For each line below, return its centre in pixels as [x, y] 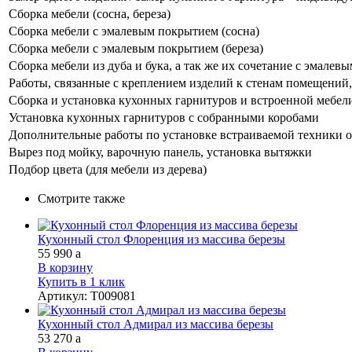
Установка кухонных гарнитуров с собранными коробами [164, 117]
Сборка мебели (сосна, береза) [90, 13]
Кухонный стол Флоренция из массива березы [161, 239]
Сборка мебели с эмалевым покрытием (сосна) [134, 31]
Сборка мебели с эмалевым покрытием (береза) [136, 48]
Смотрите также [81, 198]
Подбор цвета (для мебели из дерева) [108, 169]
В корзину [65, 267]
